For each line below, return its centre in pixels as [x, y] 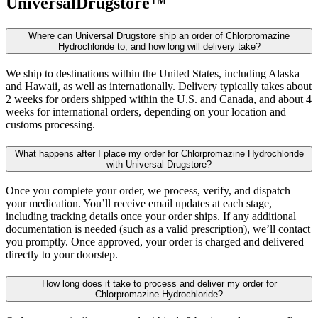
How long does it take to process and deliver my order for [159, 283]
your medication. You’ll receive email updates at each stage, [139, 204]
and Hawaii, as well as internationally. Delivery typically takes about [159, 86]
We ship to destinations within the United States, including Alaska [153, 73]
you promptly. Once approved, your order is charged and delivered [155, 242]
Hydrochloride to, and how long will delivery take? [159, 47]
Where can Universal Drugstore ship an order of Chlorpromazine [159, 36]
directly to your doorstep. [62, 255]
